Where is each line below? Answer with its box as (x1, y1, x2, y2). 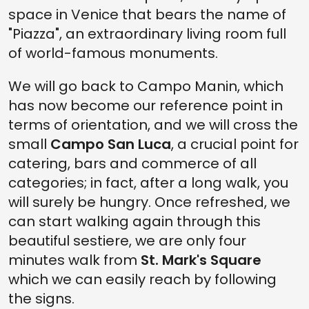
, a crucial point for (171, 134, 299, 154)
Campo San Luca (50, 134, 171, 154)
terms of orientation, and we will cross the (8, 115, 298, 134)
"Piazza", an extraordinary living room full (8, 24, 286, 43)
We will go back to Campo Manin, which (8, 77, 283, 96)
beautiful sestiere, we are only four (8, 231, 246, 250)
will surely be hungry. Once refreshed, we (8, 192, 290, 212)
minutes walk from (8, 250, 141, 270)
